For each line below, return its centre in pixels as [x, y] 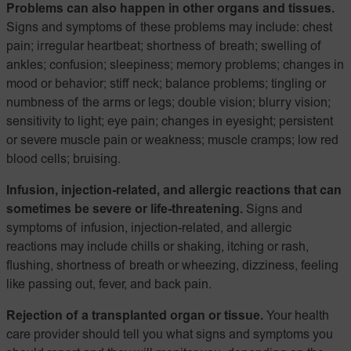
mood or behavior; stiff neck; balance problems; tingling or [166, 85]
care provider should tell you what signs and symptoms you [170, 335]
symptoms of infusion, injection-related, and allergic [149, 229]
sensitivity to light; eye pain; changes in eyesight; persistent [170, 122]
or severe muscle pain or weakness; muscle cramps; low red [172, 141]
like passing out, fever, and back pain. [109, 285]
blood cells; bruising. [63, 160]
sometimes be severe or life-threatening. [125, 210]
